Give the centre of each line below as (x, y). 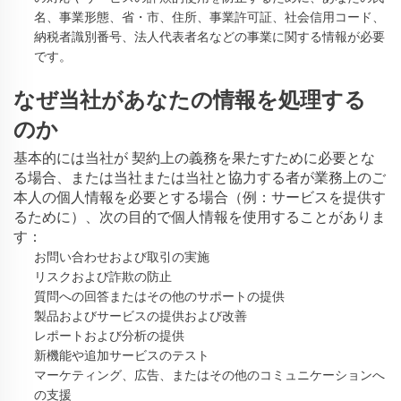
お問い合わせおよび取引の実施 (122, 257)
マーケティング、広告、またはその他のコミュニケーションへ (209, 375)
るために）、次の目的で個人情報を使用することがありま (200, 217)
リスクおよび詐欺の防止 (103, 277)
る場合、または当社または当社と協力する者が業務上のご (200, 178)
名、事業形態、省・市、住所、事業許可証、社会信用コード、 (209, 17)
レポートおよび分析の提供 (109, 336)
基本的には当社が (73, 158)
